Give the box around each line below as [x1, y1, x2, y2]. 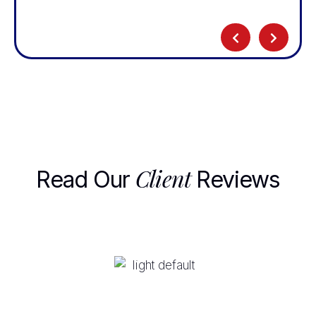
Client [135, 162, 196, 193]
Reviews [195, 165, 280, 193]
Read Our [36, 165, 136, 193]
